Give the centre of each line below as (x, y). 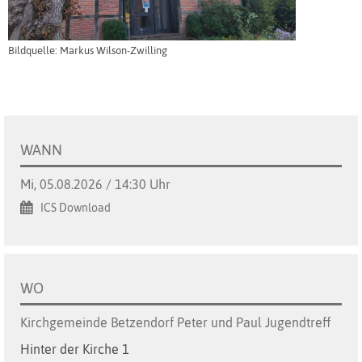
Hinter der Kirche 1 (75, 349)
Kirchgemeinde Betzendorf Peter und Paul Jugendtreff (175, 323)
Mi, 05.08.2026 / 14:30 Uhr (95, 185)
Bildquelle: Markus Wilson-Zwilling (88, 51)
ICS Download (76, 208)
